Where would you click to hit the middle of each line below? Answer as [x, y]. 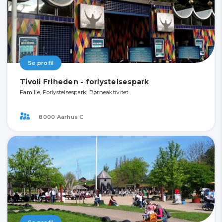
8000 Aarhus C [60, 117]
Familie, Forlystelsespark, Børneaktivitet [74, 92]
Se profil [41, 63]
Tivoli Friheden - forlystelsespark [84, 82]
